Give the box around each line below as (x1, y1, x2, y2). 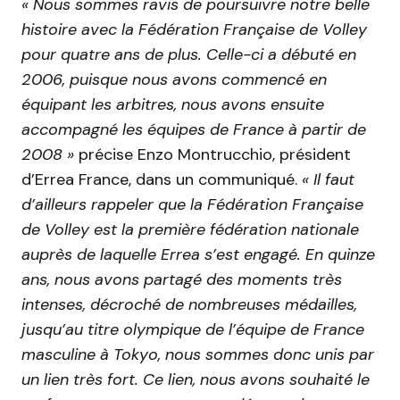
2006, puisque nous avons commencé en (21, 69, 327, 91)
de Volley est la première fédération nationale (21, 219, 359, 241)
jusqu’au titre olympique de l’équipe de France (21, 319, 364, 341)
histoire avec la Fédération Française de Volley (21, 19, 367, 41)
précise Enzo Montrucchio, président (79, 144, 351, 166)
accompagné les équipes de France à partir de (21, 119, 366, 141)
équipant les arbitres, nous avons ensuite (21, 94, 324, 116)
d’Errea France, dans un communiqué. (21, 169, 302, 191)
